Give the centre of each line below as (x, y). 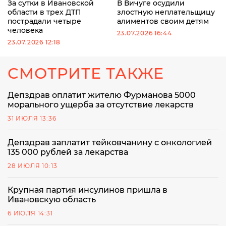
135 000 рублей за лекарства (68, 152)
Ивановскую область (52, 200)
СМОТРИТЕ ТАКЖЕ (86, 74)
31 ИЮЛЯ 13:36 (32, 119)
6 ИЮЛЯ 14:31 (30, 213)
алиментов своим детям (163, 21)
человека (25, 31)
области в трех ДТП (44, 12)
